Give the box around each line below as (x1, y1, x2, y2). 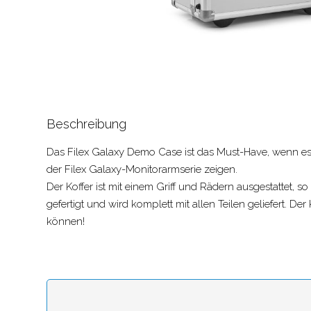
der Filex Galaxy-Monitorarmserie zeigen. (47, 163, 237, 176)
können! (47, 215, 85, 228)
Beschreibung (47, 117, 126, 132)
